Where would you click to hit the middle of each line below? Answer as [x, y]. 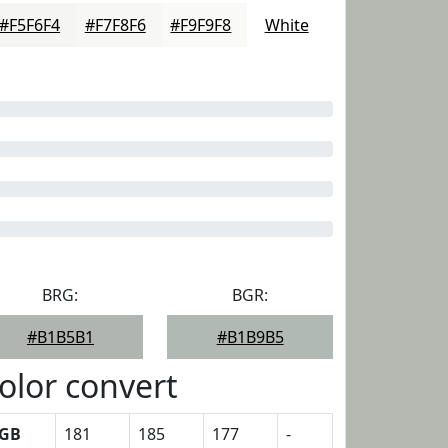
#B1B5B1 [60, 337]
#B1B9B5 [250, 337]
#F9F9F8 [201, 25]
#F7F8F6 [115, 25]
